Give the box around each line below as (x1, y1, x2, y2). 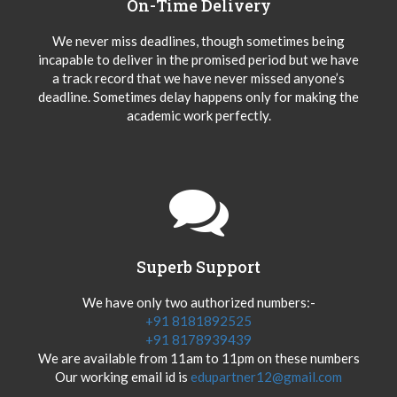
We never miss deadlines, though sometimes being (52, 32, 345, 49)
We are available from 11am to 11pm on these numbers (37, 349, 360, 366)
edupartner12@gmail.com (191, 368, 342, 385)
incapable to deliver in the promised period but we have (38, 51, 359, 67)
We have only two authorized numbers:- (82, 293, 315, 310)
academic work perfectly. (126, 106, 271, 123)
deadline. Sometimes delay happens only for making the (38, 88, 359, 105)
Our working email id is (55, 368, 191, 385)
